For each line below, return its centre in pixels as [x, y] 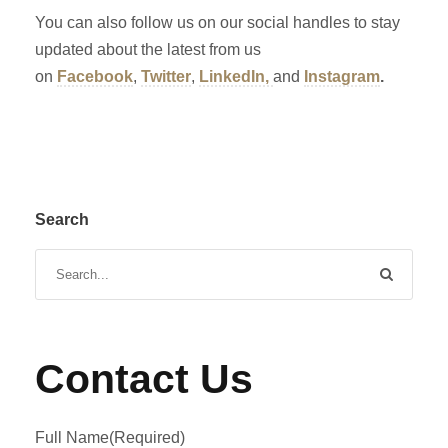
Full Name [72, 437]
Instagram [342, 76]
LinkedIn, [236, 76]
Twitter [166, 76]
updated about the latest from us [148, 49]
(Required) [147, 437]
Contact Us [144, 378]
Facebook [95, 76]
